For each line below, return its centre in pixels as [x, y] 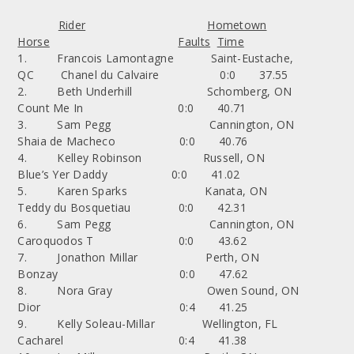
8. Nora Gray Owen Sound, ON [174, 290]
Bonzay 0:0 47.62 [133, 273]
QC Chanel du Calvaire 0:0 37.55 [153, 74]
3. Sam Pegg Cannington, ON [177, 124]
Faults [194, 41]
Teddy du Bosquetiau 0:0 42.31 [132, 207]
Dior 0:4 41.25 [133, 307]
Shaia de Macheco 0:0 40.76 [133, 141]
